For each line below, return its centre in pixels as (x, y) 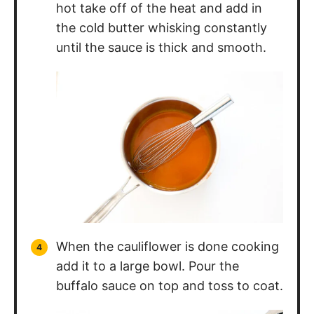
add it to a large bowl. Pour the (148, 248)
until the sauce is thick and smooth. (161, 30)
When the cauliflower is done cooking (168, 228)
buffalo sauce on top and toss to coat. (170, 268)
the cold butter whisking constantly (162, 11)
